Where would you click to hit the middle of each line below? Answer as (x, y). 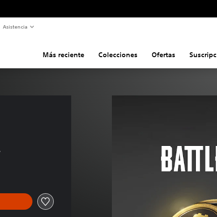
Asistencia (15, 26)
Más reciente (63, 54)
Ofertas (163, 54)
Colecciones (118, 54)
